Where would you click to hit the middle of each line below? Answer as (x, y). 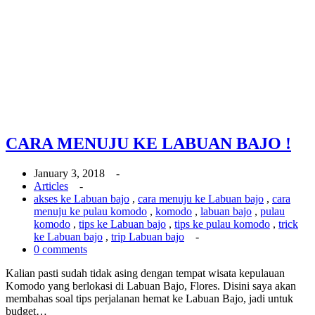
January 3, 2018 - (81, 173)
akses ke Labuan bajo (82, 198)
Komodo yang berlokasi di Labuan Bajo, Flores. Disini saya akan (151, 285)
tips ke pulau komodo (222, 224)
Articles (51, 186)
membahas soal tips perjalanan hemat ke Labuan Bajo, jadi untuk (149, 298)
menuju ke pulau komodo (90, 211)
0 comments (60, 249)
